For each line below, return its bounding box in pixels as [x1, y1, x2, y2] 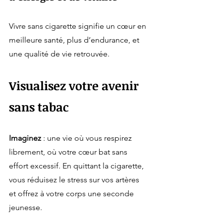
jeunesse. [9, 203, 44, 213]
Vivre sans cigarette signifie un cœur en [9, 21, 148, 31]
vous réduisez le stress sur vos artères [9, 175, 141, 185]
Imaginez [9, 133, 41, 143]
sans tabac [9, 99, 69, 115]
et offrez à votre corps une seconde [9, 189, 136, 199]
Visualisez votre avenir [9, 77, 142, 94]
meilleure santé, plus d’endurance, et [9, 35, 141, 45]
